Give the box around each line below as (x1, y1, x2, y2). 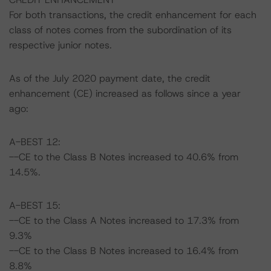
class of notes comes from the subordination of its (9, 24, 232, 36)
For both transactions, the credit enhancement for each (9, 8, 256, 21)
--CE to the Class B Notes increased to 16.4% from (9, 244, 238, 257)
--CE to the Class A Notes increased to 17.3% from (9, 214, 239, 227)
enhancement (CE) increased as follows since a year (9, 87, 241, 100)
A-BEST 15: (9, 199, 60, 212)
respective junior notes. (9, 39, 112, 51)
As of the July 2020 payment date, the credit (9, 72, 211, 85)
